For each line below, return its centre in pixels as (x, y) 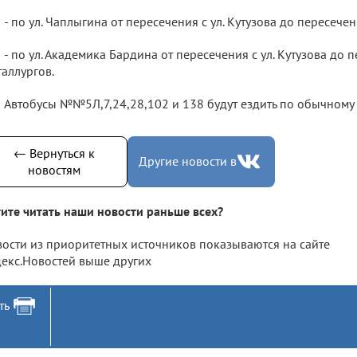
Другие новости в (188, 161)
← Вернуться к (54, 153)
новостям (54, 169)
